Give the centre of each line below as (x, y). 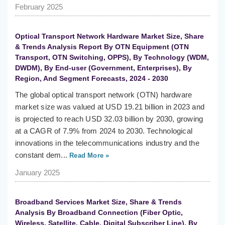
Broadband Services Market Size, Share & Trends (98, 202)
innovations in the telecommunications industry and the (107, 143)
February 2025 (39, 7)
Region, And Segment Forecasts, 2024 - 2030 (92, 79)
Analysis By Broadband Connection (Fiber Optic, (99, 213)
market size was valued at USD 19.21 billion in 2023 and (110, 107)
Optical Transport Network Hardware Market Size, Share (109, 36)
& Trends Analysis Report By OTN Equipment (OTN (102, 47)
